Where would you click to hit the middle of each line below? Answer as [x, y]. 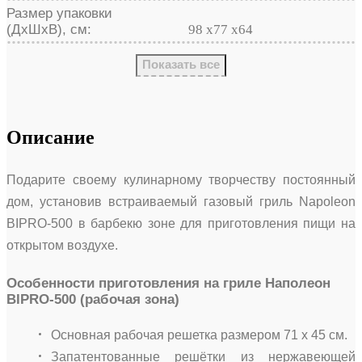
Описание [51, 137]
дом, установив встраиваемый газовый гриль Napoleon [181, 201]
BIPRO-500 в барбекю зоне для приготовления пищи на [181, 223]
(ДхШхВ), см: [49, 29]
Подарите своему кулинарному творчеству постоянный [181, 179]
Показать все [181, 64]
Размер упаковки [59, 13]
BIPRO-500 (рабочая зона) [93, 299]
